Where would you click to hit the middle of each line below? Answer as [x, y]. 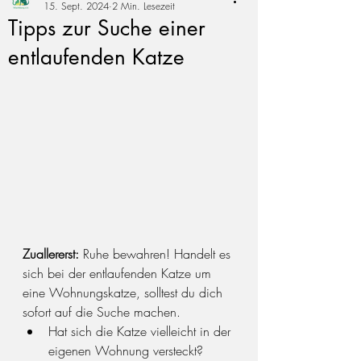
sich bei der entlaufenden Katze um [119, 273]
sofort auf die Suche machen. [102, 312]
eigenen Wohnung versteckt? [128, 351]
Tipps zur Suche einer [107, 28]
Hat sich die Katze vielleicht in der [141, 331]
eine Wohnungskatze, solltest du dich [124, 293]
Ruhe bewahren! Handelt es [159, 254]
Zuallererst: [53, 254]
